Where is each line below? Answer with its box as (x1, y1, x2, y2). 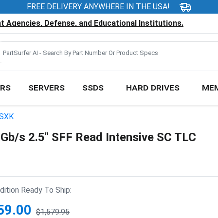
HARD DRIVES (126, 81, 180, 93)
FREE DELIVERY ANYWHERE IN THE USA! (27, 2, 170, 11)
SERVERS (28, 81, 65, 93)
